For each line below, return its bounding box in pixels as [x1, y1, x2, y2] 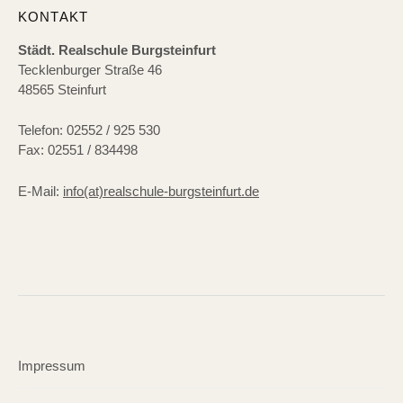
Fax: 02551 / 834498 [18, 143, 138, 158]
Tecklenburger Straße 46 [18, 62, 162, 77]
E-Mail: [18, 184, 63, 200]
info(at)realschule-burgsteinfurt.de [63, 184, 259, 200]
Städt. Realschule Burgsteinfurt [18, 42, 216, 58]
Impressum [18, 358, 85, 373]
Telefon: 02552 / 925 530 [18, 123, 160, 139]
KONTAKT [18, 8, 89, 24]
